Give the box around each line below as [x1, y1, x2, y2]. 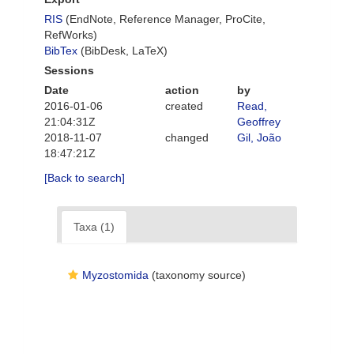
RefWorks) [44, 28, 97, 42]
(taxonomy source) [149, 269, 246, 282]
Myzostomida [82, 269, 149, 282]
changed [164, 131, 209, 145]
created [164, 100, 203, 113]
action [164, 84, 199, 97]
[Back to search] [44, 171, 125, 185]
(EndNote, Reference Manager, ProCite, [62, 13, 265, 26]
